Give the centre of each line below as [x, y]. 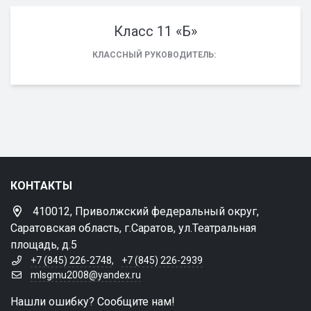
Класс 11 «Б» [155, 31]
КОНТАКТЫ [41, 186]
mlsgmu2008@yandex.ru [85, 275]
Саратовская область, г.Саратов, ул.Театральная [133, 228]
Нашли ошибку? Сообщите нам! [93, 302]
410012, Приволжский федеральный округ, [146, 211]
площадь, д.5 [44, 245]
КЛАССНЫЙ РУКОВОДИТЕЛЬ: [154, 55]
